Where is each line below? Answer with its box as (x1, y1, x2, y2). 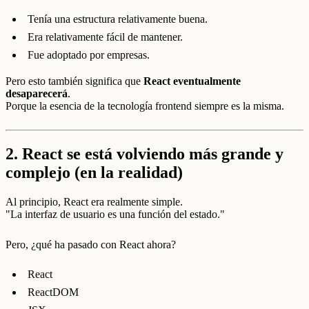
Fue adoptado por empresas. (28, 48, 150, 61)
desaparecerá (6, 87, 68, 99)
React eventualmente (143, 74, 241, 87)
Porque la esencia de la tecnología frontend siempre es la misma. (6, 99, 284, 112)
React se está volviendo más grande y (22, 145, 283, 163)
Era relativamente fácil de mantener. (28, 30, 183, 43)
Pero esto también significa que (6, 74, 143, 87)
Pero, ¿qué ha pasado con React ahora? (6, 238, 176, 250)
